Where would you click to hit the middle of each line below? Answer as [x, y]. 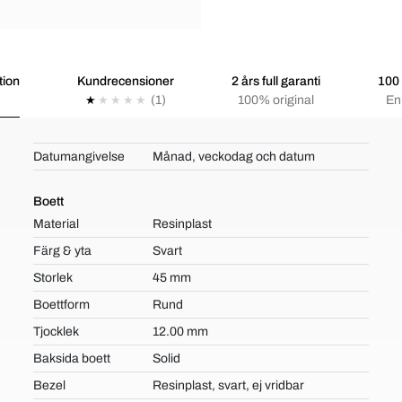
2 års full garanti [276, 81]
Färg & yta [63, 251]
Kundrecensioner [126, 81]
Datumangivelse [79, 157]
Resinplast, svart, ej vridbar [228, 385]
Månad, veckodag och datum [233, 157]
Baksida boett [72, 358]
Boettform [62, 305]
